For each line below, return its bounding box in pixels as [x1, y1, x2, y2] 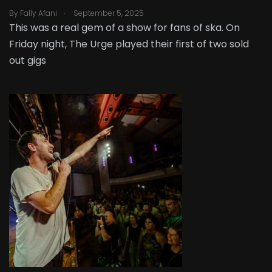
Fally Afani [20, 7, 57, 18]
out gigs [9, 53, 46, 67]
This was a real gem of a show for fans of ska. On [9, 20, 240, 35]
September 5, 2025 [72, 7, 144, 18]
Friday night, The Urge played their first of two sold [9, 36, 249, 51]
